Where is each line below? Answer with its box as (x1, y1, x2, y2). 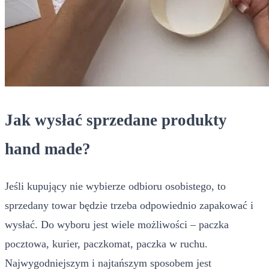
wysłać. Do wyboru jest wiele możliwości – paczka (5, 219, 229, 231)
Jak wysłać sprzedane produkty (5, 110, 227, 129)
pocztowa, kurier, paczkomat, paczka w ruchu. (5, 238, 208, 250)
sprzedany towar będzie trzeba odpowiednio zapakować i (5, 199, 253, 212)
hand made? (5, 139, 91, 158)
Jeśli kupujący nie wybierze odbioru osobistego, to (5, 180, 226, 193)
